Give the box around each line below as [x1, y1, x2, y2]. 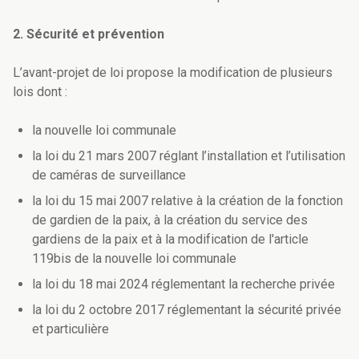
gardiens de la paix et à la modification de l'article [32, 232, 309, 248]
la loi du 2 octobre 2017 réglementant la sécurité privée [32, 302, 341, 318]
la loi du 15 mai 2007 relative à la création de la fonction [32, 193, 343, 209]
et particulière [32, 321, 109, 337]
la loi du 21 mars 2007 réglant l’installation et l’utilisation [32, 148, 345, 164]
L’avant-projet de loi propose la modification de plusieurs [13, 65, 333, 81]
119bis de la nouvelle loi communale [32, 251, 236, 267]
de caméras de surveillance [32, 167, 186, 184]
